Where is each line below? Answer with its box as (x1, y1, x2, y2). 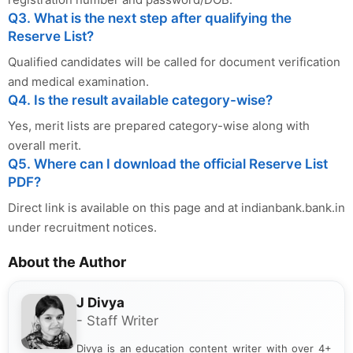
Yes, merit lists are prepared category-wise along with (8, 117, 310, 133)
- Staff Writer (76, 312, 158, 329)
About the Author (8, 253, 126, 270)
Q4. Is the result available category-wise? (8, 91, 273, 108)
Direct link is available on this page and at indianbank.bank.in (8, 199, 345, 215)
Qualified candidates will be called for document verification (8, 54, 340, 69)
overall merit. (8, 137, 81, 153)
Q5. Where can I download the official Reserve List (8, 155, 328, 172)
